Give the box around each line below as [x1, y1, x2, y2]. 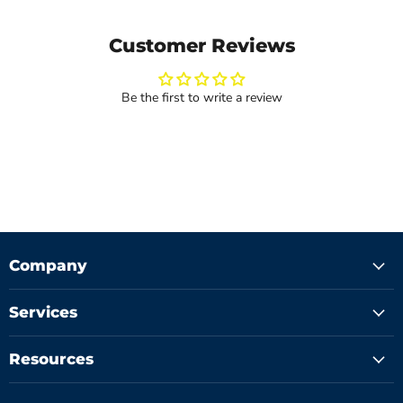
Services [9, 303, 77, 322]
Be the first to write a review [121, 89, 282, 107]
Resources [9, 350, 94, 369]
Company [9, 256, 87, 275]
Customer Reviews [108, 34, 295, 58]
